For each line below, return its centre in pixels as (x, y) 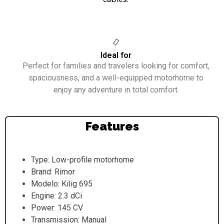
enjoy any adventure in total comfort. (116, 90)
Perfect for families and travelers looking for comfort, (116, 66)
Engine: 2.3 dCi (56, 196)
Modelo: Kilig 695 (62, 184)
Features (112, 126)
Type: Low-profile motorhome (82, 160)
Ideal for (116, 55)
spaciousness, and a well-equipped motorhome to (116, 78)
